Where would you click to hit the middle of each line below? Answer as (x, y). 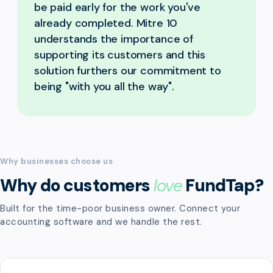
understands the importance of (114, 39)
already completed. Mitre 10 (106, 23)
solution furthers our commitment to (128, 71)
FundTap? (222, 186)
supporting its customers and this (120, 55)
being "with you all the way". (104, 87)
